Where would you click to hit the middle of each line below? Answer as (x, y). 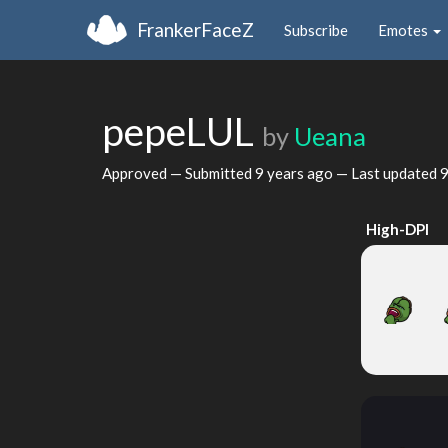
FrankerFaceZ (195, 29)
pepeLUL (182, 131)
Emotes (404, 29)
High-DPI (398, 229)
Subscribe (316, 29)
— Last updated (386, 172)
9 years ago (294, 172)
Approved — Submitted (178, 172)
